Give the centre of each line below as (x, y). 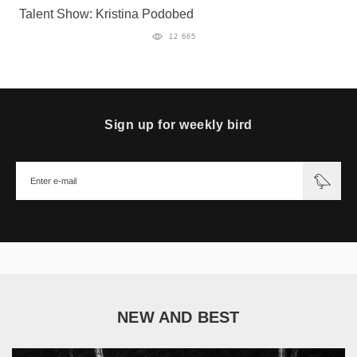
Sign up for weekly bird (178, 124)
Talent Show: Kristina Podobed (106, 14)
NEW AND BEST (178, 317)
